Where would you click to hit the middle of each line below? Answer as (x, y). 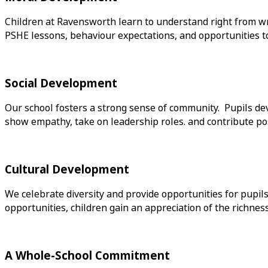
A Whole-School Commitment (87, 256)
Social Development (61, 84)
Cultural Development (67, 170)
